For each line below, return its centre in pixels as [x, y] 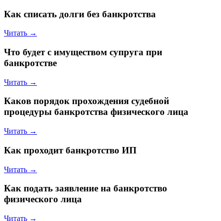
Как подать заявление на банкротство [86, 188]
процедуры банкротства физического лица [96, 112]
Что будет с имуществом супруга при [83, 52]
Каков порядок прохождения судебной [87, 101]
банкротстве [30, 63]
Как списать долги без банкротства [80, 14]
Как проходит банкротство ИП [70, 150]
